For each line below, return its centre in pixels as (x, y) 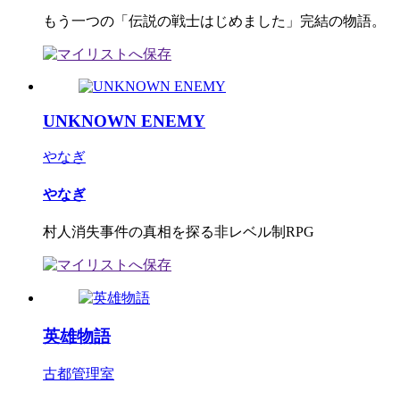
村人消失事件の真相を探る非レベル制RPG (179, 232)
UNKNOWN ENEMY (124, 121)
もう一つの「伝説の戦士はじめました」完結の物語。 (214, 21)
